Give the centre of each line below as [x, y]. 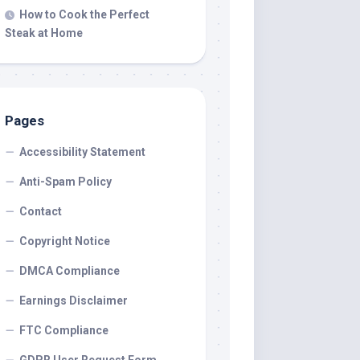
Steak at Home [44, 33]
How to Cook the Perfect [84, 14]
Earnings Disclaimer [74, 301]
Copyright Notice [65, 241]
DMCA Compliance [70, 271]
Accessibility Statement [82, 152]
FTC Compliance [64, 330]
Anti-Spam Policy [65, 182]
